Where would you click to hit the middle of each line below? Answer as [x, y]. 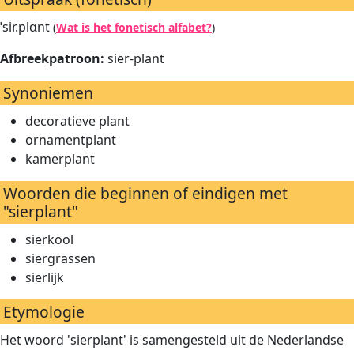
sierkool [49, 239]
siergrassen [60, 258]
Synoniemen [48, 93]
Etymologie [44, 312]
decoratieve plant [77, 121]
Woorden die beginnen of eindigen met [145, 193]
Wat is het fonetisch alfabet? [134, 27]
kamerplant [60, 159]
